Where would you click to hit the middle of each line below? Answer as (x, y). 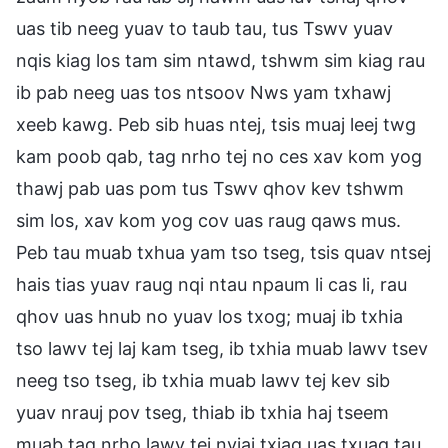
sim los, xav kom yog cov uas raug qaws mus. (208, 220)
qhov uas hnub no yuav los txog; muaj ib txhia (209, 316)
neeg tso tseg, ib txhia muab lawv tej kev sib (203, 380)
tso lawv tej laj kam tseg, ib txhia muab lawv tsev (222, 348)
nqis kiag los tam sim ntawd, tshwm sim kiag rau (220, 60)
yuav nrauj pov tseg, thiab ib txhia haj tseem (202, 412)
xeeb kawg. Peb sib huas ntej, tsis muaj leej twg (216, 124)
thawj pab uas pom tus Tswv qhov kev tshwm (210, 188)
